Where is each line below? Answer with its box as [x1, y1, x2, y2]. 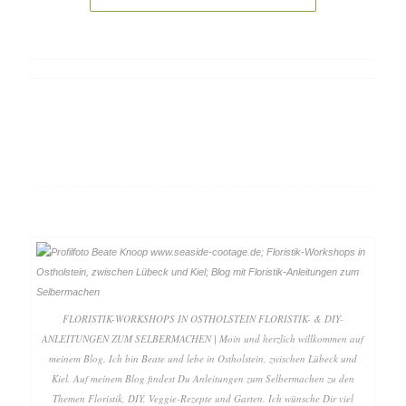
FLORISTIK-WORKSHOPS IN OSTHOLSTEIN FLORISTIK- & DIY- [62, 312, 343, 326]
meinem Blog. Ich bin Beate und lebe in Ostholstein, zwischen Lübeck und [48, 352, 357, 366]
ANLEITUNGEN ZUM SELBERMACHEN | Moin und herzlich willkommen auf [42, 332, 364, 346]
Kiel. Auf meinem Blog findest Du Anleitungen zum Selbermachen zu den [51, 372, 354, 386]
